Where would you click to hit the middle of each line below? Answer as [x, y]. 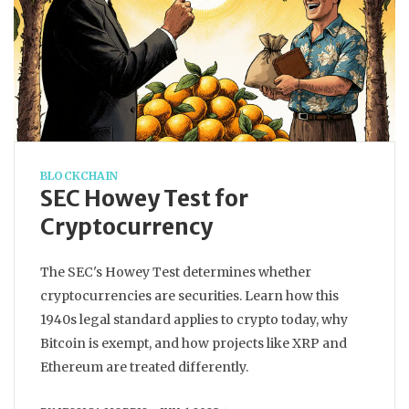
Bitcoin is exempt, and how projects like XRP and [194, 343]
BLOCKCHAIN [79, 176]
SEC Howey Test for [144, 199]
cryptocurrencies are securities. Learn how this [189, 296]
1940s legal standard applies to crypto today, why [194, 320]
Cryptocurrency [126, 227]
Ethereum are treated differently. [144, 367]
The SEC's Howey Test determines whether [176, 272]
